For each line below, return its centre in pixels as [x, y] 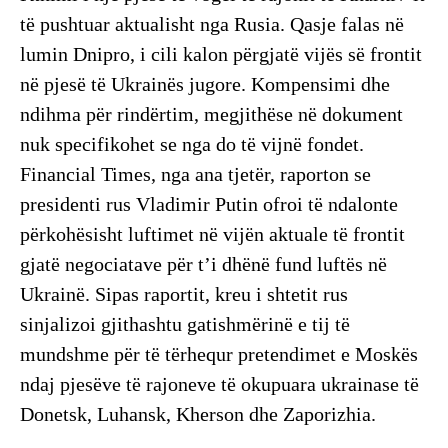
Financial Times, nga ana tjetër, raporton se [195, 174]
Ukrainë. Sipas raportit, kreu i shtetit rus [184, 294]
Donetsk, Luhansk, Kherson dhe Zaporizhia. [198, 414]
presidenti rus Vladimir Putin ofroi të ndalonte [209, 204]
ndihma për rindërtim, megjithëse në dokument [211, 114]
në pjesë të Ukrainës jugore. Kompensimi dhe [205, 84]
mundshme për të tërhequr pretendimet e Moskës [219, 354]
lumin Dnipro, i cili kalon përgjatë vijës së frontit [221, 54]
